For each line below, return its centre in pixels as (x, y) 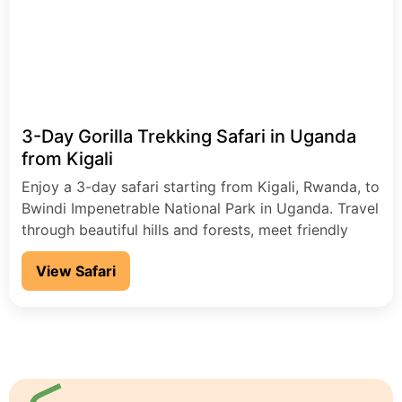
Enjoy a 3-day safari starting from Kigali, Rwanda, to (201, 187)
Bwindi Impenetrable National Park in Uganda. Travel (200, 209)
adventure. (57, 273)
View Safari (76, 271)
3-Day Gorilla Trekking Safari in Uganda (189, 137)
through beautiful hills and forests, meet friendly (185, 230)
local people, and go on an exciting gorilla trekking (195, 252)
